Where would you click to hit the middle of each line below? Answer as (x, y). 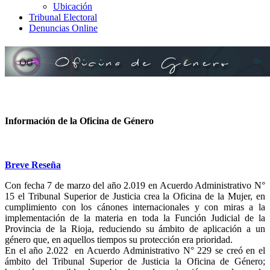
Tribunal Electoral (63, 17)
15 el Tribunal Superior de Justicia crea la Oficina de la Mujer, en (135, 196)
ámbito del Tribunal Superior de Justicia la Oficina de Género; (135, 262)
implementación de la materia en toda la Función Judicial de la (135, 218)
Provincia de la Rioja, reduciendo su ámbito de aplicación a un (135, 229)
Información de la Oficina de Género (79, 121)
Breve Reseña (33, 165)
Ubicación (73, 6)
